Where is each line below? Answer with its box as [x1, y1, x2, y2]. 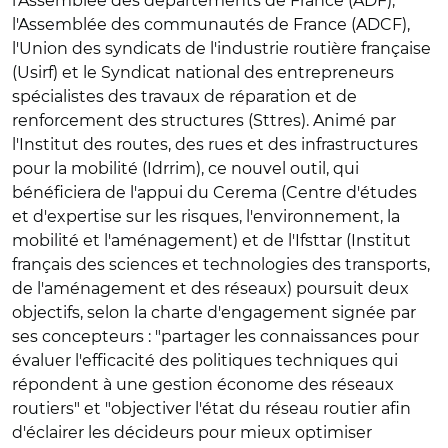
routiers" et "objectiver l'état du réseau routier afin [12, 399, 411, 418]
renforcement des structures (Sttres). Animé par [12, 111, 396, 130]
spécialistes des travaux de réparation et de [12, 87, 357, 106]
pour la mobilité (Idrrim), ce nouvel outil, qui [12, 159, 359, 178]
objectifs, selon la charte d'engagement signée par [12, 303, 416, 322]
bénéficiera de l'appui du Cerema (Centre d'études [12, 183, 417, 202]
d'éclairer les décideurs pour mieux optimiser [12, 423, 372, 442]
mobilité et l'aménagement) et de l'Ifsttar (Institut [12, 231, 411, 250]
